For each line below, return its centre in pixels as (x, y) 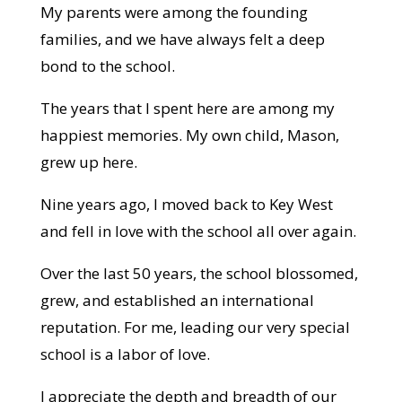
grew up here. (88, 162)
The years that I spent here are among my (187, 108)
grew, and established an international (177, 300)
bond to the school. (107, 66)
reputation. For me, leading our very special (195, 327)
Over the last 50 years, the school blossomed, (199, 273)
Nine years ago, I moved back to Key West (186, 204)
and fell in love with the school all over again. (198, 231)
